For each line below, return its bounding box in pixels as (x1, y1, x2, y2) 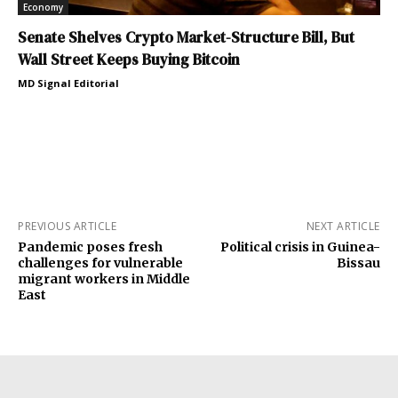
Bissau (336, 255, 380, 272)
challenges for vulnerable (18, 255, 183, 272)
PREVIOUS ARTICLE (18, 219, 116, 235)
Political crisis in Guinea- (219, 239, 380, 256)
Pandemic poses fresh (18, 239, 163, 256)
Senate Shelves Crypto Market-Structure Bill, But (18, 27, 354, 49)
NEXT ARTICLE (306, 219, 380, 235)
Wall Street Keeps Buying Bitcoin (18, 49, 240, 71)
